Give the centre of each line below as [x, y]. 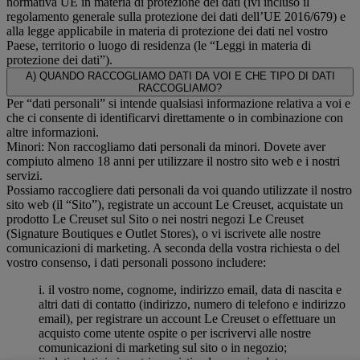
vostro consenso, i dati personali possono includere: [136, 262]
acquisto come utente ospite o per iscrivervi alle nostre [175, 333]
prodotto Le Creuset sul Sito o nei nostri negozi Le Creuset [155, 219]
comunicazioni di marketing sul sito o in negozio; [163, 347]
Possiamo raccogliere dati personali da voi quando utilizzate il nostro [179, 190]
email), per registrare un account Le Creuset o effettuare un [187, 318]
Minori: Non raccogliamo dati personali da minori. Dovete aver [166, 146]
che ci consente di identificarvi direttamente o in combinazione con [175, 117]
